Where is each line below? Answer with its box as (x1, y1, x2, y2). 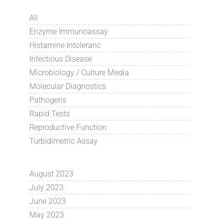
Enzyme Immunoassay (29, 26, 108, 36)
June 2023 (29, 196, 66, 206)
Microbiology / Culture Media (29, 67, 129, 77)
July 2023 (29, 182, 64, 192)
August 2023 (29, 169, 73, 178)
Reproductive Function (29, 122, 107, 132)
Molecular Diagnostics (29, 81, 106, 91)
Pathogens (29, 95, 66, 105)
